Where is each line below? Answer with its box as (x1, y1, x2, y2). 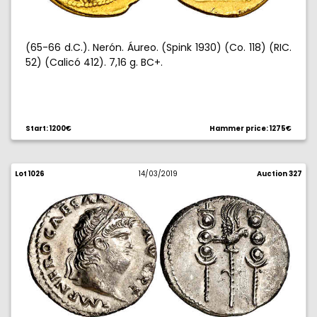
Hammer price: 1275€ (209, 124, 292, 133)
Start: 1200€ (25, 124, 71, 133)
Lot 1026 (15, 169, 45, 178)
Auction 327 (256, 169, 302, 178)
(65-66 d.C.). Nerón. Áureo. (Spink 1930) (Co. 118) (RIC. (25, 40, 292, 54)
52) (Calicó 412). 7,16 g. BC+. (25, 55, 163, 69)
